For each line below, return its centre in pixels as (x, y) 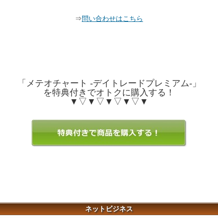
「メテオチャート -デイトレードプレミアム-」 (109, 83)
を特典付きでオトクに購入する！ (109, 92)
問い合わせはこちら (112, 18)
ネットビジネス (109, 209)
